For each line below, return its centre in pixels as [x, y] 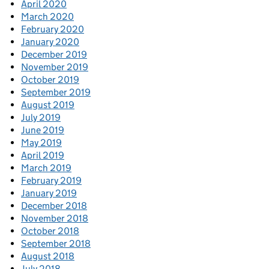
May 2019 [41, 143]
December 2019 [54, 55]
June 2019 [43, 130]
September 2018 [56, 244]
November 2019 [55, 67]
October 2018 [50, 231]
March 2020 [47, 17]
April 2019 [43, 156]
